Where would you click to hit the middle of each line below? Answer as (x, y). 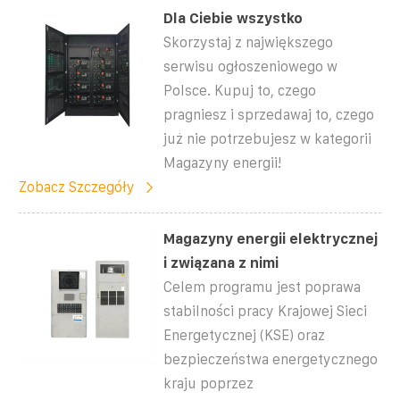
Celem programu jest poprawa (262, 287)
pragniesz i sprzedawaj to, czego (269, 114)
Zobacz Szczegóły (77, 187)
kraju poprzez (209, 383)
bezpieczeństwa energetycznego (271, 359)
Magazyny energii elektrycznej (271, 238)
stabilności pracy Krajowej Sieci (266, 311)
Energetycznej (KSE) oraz (245, 335)
